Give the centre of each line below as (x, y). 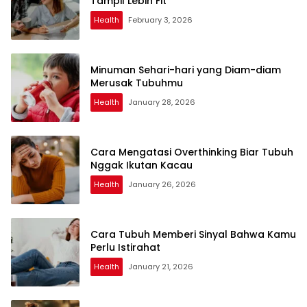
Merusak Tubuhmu (137, 83)
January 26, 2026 (162, 184)
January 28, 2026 (162, 102)
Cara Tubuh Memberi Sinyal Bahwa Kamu (193, 234)
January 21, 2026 (161, 266)
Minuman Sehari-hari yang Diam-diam (186, 70)
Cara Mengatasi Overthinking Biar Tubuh (192, 152)
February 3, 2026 (160, 20)
